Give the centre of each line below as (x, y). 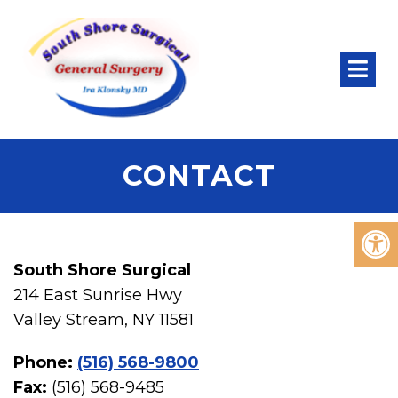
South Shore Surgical (102, 271)
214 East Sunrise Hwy (98, 295)
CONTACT (199, 176)
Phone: (43, 363)
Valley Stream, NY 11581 (103, 320)
